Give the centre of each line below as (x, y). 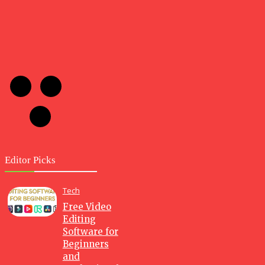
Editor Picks (30, 160)
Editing (79, 219)
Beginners (85, 244)
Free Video (87, 207)
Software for (90, 232)
